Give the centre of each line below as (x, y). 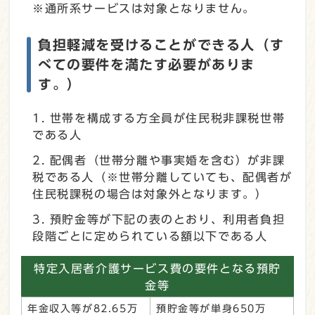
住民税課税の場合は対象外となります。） (150, 194)
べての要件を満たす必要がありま (147, 64)
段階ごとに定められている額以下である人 (150, 236)
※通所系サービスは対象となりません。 (144, 8)
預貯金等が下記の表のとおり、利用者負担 (167, 219)
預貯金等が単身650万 (211, 308)
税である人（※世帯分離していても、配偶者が (162, 177)
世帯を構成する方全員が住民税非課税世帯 (167, 118)
